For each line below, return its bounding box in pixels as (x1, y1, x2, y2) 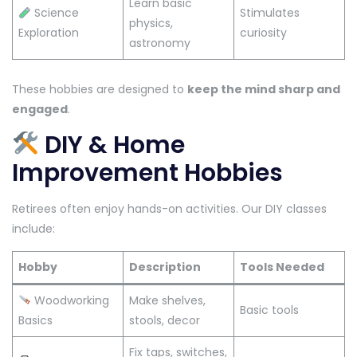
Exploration (18, 25, 79, 41)
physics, (129, 15, 173, 32)
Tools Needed (240, 258, 324, 275)
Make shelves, (129, 292, 206, 308)
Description (129, 258, 201, 275)
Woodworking (30, 292, 109, 308)
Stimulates (240, 5, 300, 22)
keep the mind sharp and (187, 80, 340, 97)
